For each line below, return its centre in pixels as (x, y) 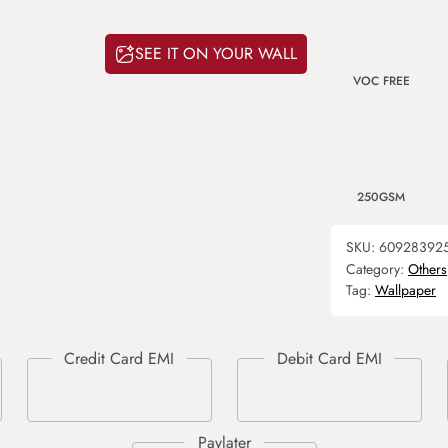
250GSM (381, 197)
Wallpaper (405, 290)
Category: (377, 269)
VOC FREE (381, 81)
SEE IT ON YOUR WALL (216, 54)
